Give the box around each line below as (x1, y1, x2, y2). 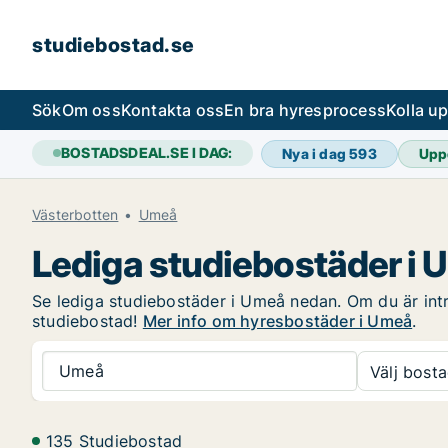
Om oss (61, 100, 121, 120)
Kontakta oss (120, 100, 225, 120)
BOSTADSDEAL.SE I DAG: (61, 144, 233, 161)
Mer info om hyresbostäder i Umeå (142, 311, 413, 331)
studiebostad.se (32, 33, 195, 57)
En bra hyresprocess (224, 100, 387, 120)
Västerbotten (32, 206, 119, 223)
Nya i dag (282, 145, 350, 162)
